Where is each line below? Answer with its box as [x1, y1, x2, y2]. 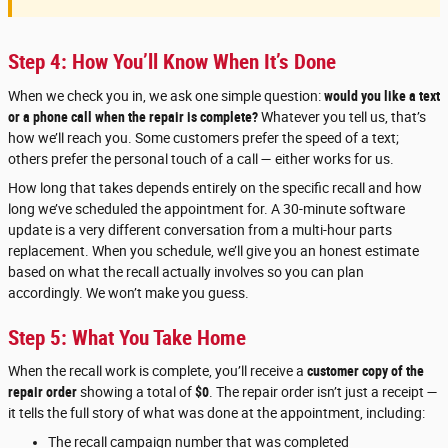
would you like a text [324, 87, 440, 104]
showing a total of [77, 384, 195, 401]
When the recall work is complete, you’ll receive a [8, 363, 307, 380]
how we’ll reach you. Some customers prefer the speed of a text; [8, 129, 399, 146]
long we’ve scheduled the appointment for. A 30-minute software [8, 200, 405, 217]
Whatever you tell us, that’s [258, 108, 426, 125]
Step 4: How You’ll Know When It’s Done [8, 50, 336, 75]
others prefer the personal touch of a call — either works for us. [8, 150, 394, 167]
